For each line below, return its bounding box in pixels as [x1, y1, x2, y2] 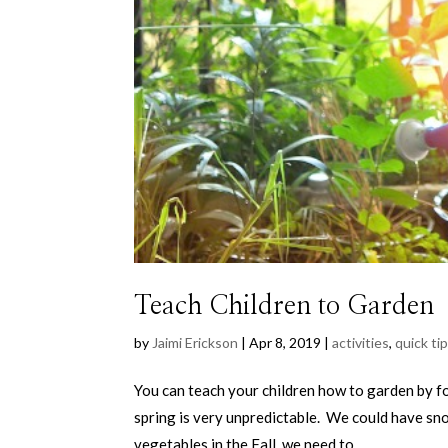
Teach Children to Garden [134, 293, 435, 320]
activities [332, 334, 390, 352]
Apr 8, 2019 [249, 334, 322, 352]
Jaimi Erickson [152, 334, 239, 352]
